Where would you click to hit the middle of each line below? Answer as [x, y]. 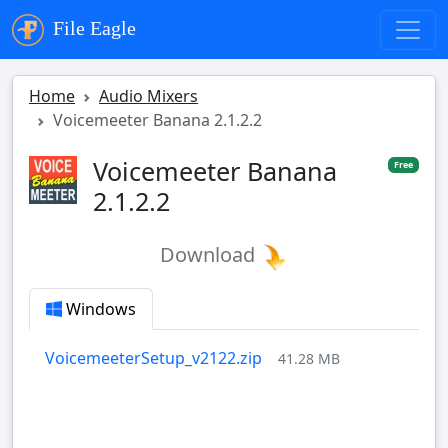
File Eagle [92, 28]
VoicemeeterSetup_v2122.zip [153, 358]
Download [210, 255]
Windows [99, 309]
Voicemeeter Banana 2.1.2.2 [157, 120]
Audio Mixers [148, 96]
